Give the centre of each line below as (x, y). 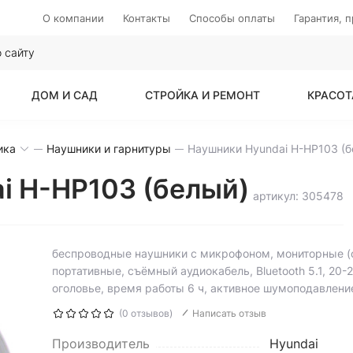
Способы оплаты (232, 18)
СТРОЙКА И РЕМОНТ (203, 95)
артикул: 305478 (298, 196)
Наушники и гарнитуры (109, 149)
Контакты (147, 18)
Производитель (100, 344)
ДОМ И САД (65, 95)
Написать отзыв (229, 313)
